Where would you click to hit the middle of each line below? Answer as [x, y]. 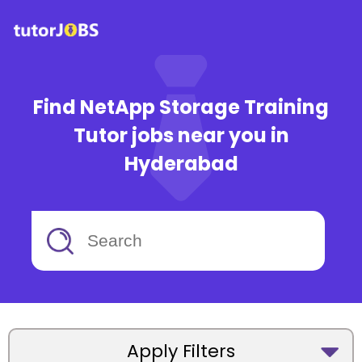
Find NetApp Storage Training [181, 107]
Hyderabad [181, 164]
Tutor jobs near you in [181, 135]
